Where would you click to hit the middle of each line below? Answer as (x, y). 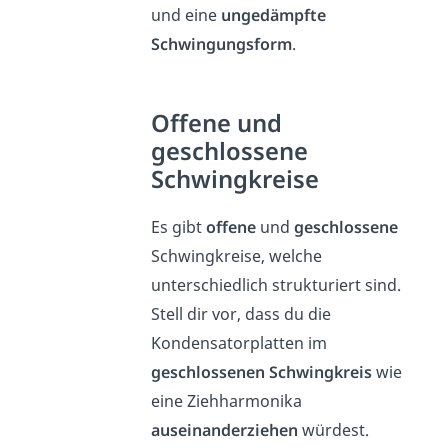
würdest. (333, 429)
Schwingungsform (221, 43)
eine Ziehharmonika (226, 400)
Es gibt (178, 226)
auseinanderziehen (224, 429)
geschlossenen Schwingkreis (261, 371)
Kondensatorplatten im (238, 342)
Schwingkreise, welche (236, 255)
